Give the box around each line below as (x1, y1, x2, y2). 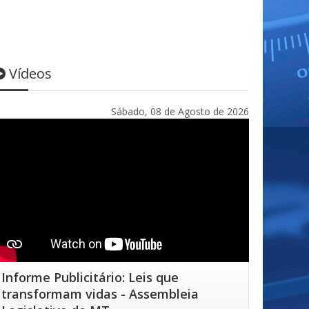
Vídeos (9, 64, 52, 83)
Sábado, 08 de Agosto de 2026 (111, 105, 249, 118)
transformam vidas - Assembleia (1, 286, 199, 302)
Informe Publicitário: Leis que (1, 269, 179, 286)
